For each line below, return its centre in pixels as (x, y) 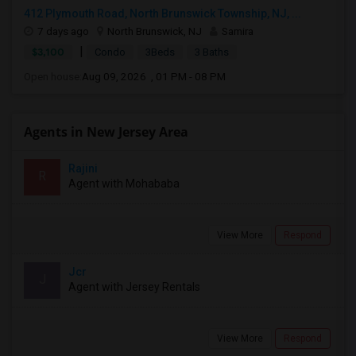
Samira (238, 31)
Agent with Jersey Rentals (134, 287)
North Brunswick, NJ (155, 31)
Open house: (53, 76)
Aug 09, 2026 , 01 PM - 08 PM (154, 76)
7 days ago (63, 31)
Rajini (83, 168)
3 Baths (212, 52)
